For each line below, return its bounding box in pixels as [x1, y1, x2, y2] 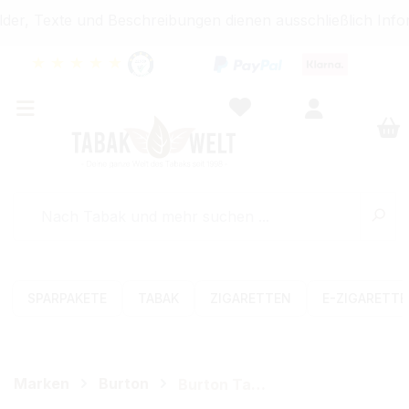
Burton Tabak [251, 374, 266, 393]
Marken [14, 373, 69, 393]
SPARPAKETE [27, 289, 108, 306]
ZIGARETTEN [210, 289, 292, 306]
